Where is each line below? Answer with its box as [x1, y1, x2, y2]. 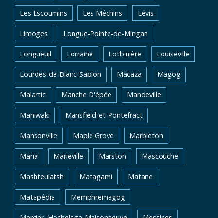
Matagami [79, 172, 112, 181]
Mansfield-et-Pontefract [65, 110, 143, 120]
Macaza [117, 70, 142, 79]
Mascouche [142, 151, 178, 161]
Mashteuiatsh [20, 172, 64, 181]
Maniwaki [20, 110, 50, 120]
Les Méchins [83, 8, 122, 18]
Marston [99, 151, 126, 161]
